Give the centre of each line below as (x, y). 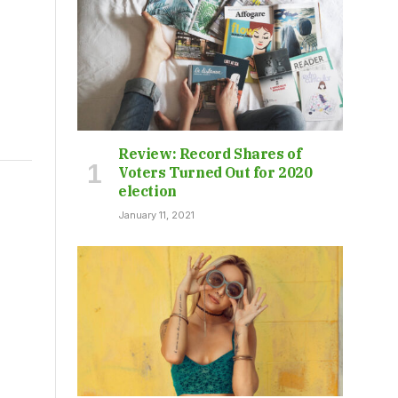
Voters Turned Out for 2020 (215, 173)
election (147, 191)
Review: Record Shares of (210, 154)
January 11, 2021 (156, 215)
